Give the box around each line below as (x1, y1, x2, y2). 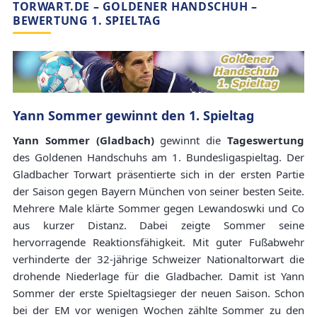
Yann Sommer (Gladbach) (13, 133, 154, 147)
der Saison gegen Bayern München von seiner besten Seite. (13, 184, 304, 198)
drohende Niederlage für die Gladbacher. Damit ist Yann (13, 269, 304, 283)
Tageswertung (227, 133, 305, 147)
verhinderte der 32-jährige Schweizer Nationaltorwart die (13, 252, 304, 266)
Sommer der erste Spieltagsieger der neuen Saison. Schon (13, 286, 304, 300)
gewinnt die (154, 133, 228, 147)
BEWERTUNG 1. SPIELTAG (13, 13, 161, 29)
